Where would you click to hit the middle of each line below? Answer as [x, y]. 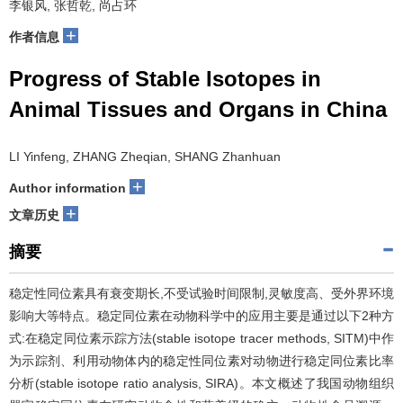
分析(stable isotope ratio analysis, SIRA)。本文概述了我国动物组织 [201, 383]
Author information [67, 188]
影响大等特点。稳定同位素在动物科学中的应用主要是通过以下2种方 [201, 316]
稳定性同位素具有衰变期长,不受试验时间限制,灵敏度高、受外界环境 [201, 293]
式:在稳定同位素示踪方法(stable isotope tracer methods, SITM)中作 [201, 338]
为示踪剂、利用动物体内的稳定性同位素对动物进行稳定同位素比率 [201, 361]
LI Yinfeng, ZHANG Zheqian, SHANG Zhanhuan [145, 157]
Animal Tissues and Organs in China [198, 109]
